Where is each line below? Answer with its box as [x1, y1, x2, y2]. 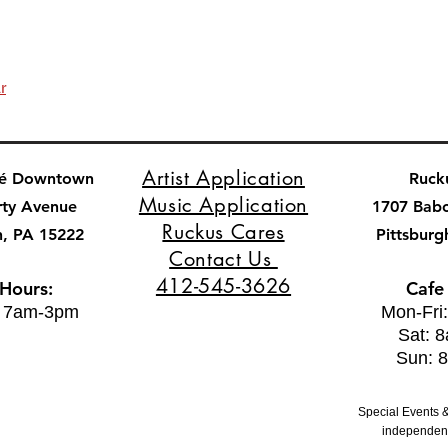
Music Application [138, 192, 309, 218]
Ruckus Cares [162, 219, 285, 245]
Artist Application [142, 165, 305, 191]
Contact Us [169, 246, 278, 272]
